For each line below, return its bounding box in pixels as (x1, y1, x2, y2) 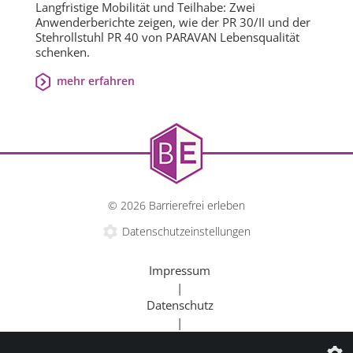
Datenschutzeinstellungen (121, 224, 251, 240)
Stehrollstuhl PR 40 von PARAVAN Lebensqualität (35, 29, 299, 46)
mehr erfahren (56, 73, 135, 89)
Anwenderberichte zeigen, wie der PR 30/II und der (35, 14, 310, 31)
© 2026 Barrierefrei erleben (108, 198, 245, 214)
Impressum (149, 262, 210, 279)
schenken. (35, 44, 90, 61)
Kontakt (158, 332, 201, 348)
